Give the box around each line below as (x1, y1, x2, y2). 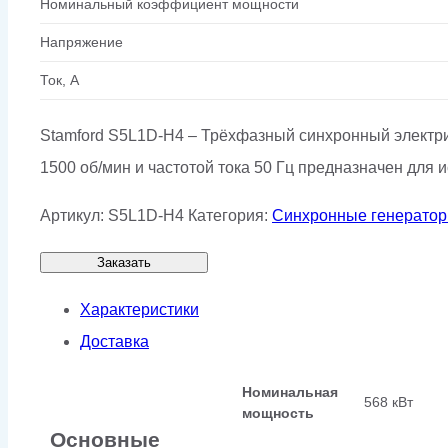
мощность (242, 404, 314, 421)
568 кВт (364, 394, 413, 411)
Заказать (97, 254, 151, 270)
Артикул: (40, 206, 108, 224)
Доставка (80, 332, 149, 350)
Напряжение (40, 33, 123, 50)
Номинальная (242, 383, 338, 400)
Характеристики (80, 300, 199, 318)
